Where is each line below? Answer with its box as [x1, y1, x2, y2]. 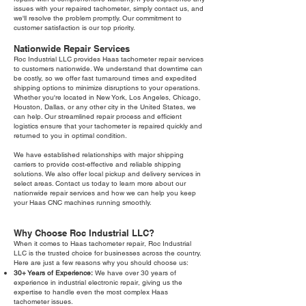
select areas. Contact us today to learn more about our [14, 179, 186, 189]
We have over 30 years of [93, 268, 176, 278]
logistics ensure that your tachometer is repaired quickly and [14, 122, 202, 131]
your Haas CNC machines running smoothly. [14, 198, 152, 208]
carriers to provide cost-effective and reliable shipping [14, 160, 181, 169]
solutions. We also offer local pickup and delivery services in [14, 169, 201, 179]
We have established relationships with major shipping [14, 150, 184, 160]
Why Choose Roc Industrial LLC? [14, 227, 154, 239]
